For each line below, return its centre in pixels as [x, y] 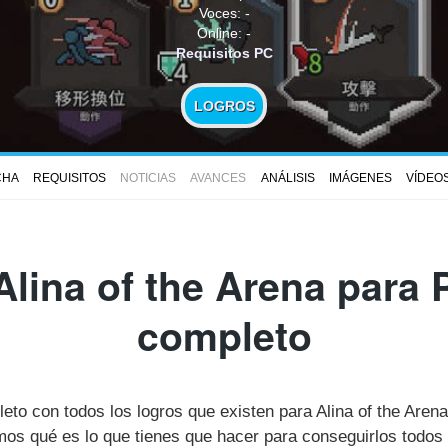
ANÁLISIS [287, 178]
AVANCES [218, 178]
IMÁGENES [360, 178]
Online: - [224, 32]
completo [224, 335]
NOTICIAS [148, 178]
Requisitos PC [224, 52]
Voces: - [224, 12]
